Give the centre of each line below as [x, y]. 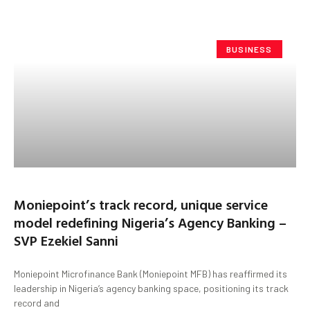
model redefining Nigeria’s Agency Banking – [150, 222]
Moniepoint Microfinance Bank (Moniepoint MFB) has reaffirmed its [151, 273]
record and [37, 302]
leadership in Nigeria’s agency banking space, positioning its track [151, 288]
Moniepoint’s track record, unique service [141, 204]
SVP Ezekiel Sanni [66, 240]
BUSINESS [249, 49]
